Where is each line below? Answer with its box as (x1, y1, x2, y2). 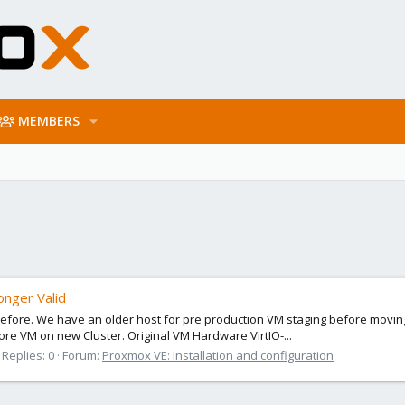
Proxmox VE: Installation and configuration (102, 346, 334, 363)
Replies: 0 (2, 346, 54, 363)
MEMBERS (18, 112, 80, 129)
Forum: (62, 346, 102, 363)
